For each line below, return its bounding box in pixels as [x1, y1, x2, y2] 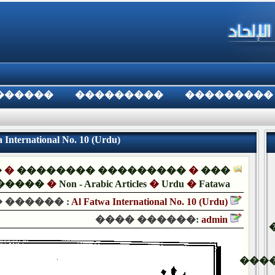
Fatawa [198, 179, 230, 189]
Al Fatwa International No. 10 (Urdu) [69, 196, 230, 207]
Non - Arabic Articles [58, 179, 147, 189]
